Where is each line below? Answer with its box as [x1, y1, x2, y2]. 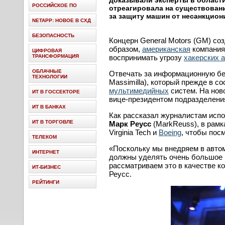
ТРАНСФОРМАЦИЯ [32, 53, 79, 59]
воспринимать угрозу [109, 53, 184, 62]
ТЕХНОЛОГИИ [32, 74, 67, 79]
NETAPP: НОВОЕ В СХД [32, 18, 91, 23]
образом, [109, 45, 142, 53]
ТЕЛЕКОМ [32, 134, 57, 140]
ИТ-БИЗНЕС [32, 164, 61, 170]
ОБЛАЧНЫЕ [32, 68, 62, 74]
